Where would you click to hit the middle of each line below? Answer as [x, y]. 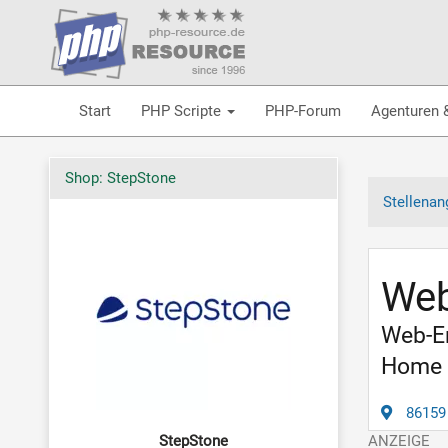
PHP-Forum [302, 110]
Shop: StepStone [120, 178]
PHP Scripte [182, 110]
